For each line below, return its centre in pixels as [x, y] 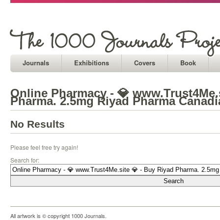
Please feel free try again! [44, 147]
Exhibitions [92, 63]
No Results [38, 124]
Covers [145, 63]
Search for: [25, 160]
